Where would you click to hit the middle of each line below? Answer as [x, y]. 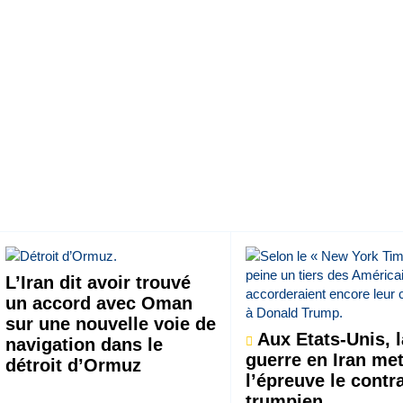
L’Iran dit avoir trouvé [98, 282]
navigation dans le [84, 345]
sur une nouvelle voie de [110, 324]
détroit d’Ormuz [73, 365]
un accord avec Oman [99, 303]
